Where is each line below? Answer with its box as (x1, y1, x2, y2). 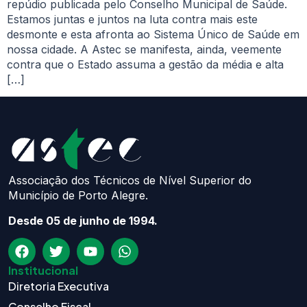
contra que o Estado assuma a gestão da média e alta (7, 57, 284, 71)
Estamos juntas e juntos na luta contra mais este (7, 12, 258, 26)
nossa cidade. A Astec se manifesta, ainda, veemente (7, 42, 282, 56)
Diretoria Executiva (8, 278, 109, 293)
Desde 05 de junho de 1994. (8, 213, 158, 228)
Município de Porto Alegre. (8, 188, 148, 203)
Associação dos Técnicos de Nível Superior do (8, 173, 251, 188)
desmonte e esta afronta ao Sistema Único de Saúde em (7, 27, 299, 41)
